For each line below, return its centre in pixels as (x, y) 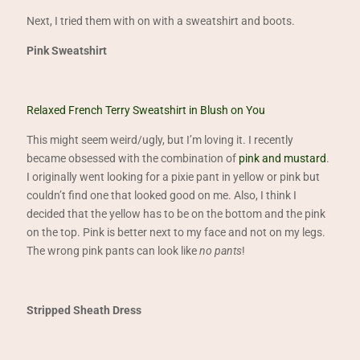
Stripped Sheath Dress (84, 310)
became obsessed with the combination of (133, 158)
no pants (221, 251)
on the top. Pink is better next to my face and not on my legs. (176, 232)
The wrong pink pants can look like (113, 251)
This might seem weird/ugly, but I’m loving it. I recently (160, 140)
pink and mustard (283, 158)
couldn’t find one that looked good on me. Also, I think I (162, 195)
